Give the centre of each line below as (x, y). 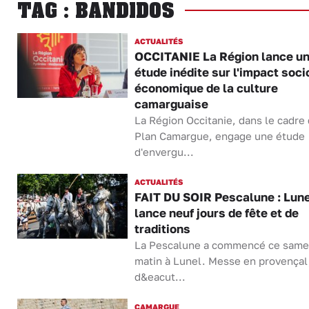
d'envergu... (164, 152)
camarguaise (171, 104)
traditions (162, 229)
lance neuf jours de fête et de (216, 213)
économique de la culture (206, 88)
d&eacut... (160, 277)
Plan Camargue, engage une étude (219, 136)
